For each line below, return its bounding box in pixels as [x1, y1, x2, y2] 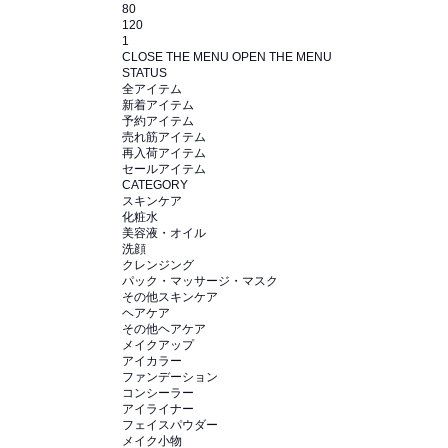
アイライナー [122, 402, 194, 416]
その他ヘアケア [122, 322, 206, 336]
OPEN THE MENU [232, 50, 332, 64]
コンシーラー [122, 386, 194, 400]
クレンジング [122, 258, 194, 272]
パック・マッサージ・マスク [122, 274, 278, 288]
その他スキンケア [122, 290, 218, 304]
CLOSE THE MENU [122, 50, 229, 64]
